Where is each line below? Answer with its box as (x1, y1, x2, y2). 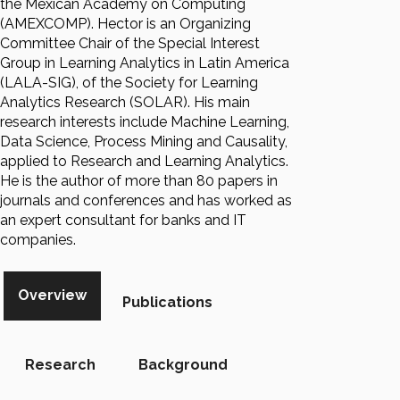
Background (138, 356, 228, 373)
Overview (18, 287, 87, 304)
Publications (122, 294, 212, 311)
